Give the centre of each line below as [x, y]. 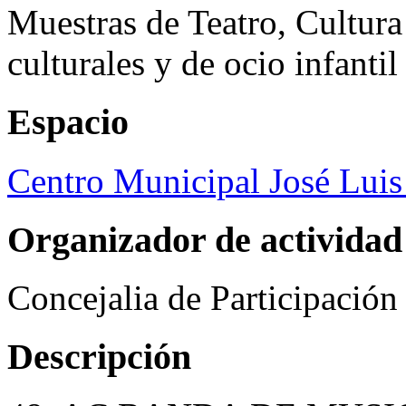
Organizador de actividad [205, 239]
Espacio [68, 122]
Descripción [99, 357]
